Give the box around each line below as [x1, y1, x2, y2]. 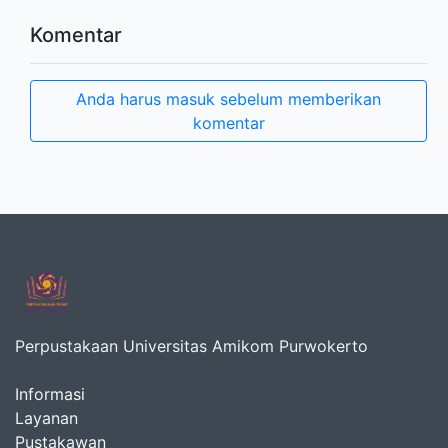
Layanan [15, 408, 78, 428]
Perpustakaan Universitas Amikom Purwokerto [15, 336, 368, 356]
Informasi [15, 384, 85, 404]
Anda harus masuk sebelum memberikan [76, 89, 381, 109]
